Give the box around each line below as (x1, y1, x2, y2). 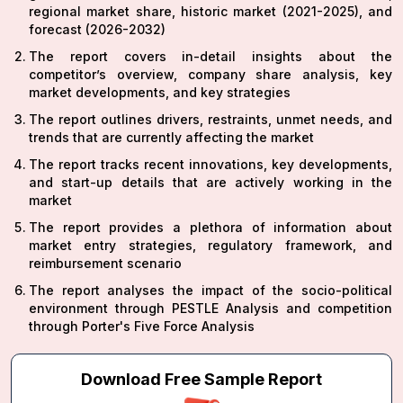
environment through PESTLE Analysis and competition (29, 300, 392, 317)
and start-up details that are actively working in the (29, 175, 392, 191)
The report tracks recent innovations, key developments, (29, 157, 392, 173)
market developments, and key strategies (29, 85, 291, 101)
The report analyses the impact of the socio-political (29, 282, 392, 299)
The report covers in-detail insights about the (29, 49, 392, 65)
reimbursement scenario (29, 255, 182, 272)
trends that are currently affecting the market (29, 130, 314, 146)
